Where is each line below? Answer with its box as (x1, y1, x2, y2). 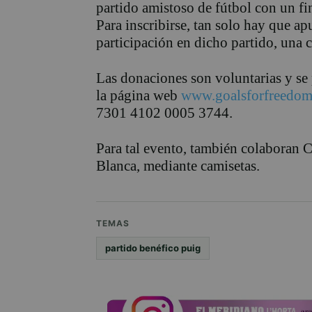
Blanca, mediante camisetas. (96, 157, 260, 175)
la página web (96, 87, 181, 104)
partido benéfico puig (105, 242, 201, 254)
